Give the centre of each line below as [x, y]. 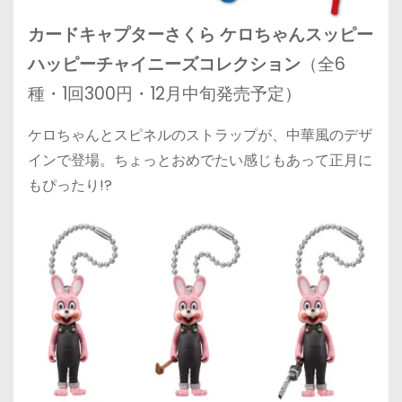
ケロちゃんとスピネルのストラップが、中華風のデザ [200, 135]
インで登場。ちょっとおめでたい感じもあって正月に [200, 161]
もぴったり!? [70, 186]
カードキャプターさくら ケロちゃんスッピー [201, 35]
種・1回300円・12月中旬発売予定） [165, 94]
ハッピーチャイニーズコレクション [164, 65]
